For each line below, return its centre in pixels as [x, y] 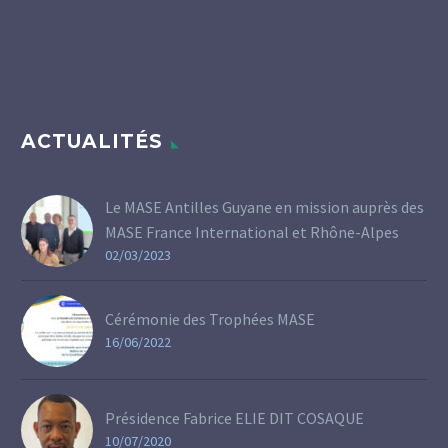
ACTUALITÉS [92, 141]
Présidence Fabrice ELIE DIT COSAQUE [234, 417]
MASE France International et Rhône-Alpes [252, 231]
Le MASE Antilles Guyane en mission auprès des [264, 206]
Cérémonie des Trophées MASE [210, 318]
